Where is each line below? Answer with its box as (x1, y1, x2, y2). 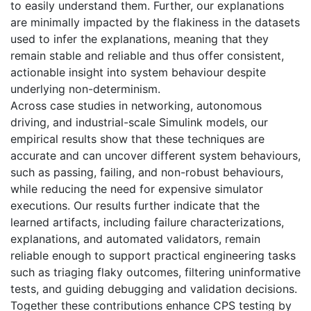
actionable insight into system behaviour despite (10, 65, 266, 79)
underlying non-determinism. (10, 81, 160, 96)
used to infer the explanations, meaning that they (10, 31, 269, 46)
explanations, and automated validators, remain (10, 231, 260, 246)
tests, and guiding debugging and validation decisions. (10, 281, 297, 296)
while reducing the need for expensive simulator (10, 181, 263, 196)
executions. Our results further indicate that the (10, 198, 260, 212)
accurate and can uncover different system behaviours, (10, 148, 301, 162)
